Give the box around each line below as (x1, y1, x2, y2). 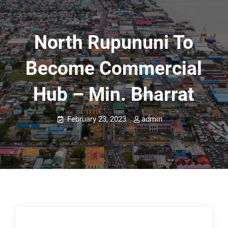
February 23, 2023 (67, 115, 127, 124)
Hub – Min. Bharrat (33, 83, 195, 105)
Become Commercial (25, 58, 203, 79)
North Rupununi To (34, 32, 194, 53)
